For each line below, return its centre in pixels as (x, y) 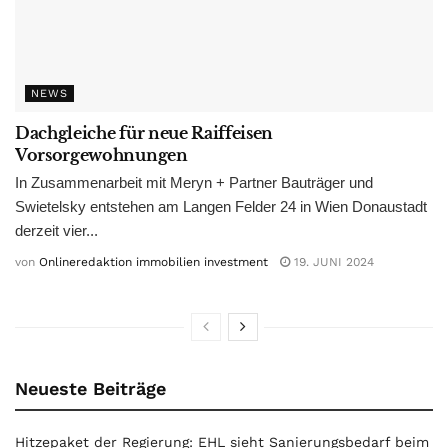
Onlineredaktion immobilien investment (153, 261)
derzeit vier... (56, 231)
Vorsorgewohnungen (101, 155)
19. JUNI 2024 (332, 261)
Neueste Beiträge (90, 388)
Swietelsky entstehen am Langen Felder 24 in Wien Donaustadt (221, 207)
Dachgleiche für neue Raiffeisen (144, 133)
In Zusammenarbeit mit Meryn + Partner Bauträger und (194, 183)
